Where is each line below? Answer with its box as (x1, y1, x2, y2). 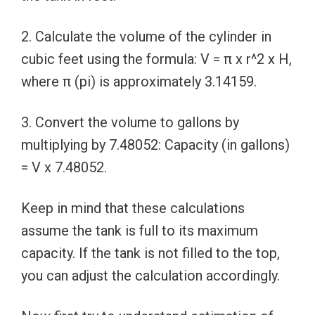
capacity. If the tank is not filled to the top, (21, 245, 280, 262)
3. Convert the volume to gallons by (21, 114, 239, 131)
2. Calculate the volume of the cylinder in (21, 28, 271, 45)
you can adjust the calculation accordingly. (21, 267, 280, 284)
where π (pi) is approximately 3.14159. (21, 73, 257, 90)
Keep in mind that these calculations (21, 200, 245, 217)
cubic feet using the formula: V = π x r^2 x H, (21, 51, 292, 67)
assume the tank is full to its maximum (21, 222, 258, 239)
